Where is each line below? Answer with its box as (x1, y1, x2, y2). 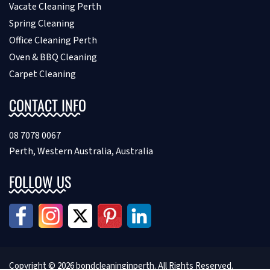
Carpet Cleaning (9, 67, 76, 81)
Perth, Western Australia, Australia (9, 144, 153, 158)
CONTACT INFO (9, 93, 86, 116)
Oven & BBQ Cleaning (9, 50, 97, 64)
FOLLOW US (9, 170, 71, 192)
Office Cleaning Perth (9, 33, 97, 47)
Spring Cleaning (9, 16, 75, 30)
